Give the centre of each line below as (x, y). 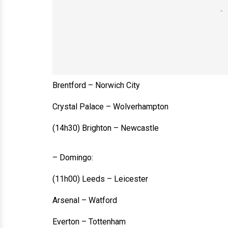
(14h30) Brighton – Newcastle (106, 128)
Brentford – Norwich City (96, 85)
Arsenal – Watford (85, 200)
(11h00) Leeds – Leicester (100, 179)
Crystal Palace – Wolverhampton (110, 107)
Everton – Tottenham (89, 222)
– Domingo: (73, 158)
